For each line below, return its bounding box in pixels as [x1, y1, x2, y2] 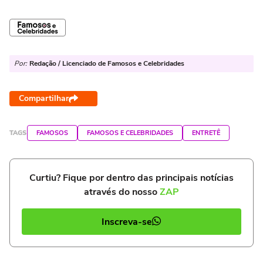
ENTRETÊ [192, 129, 220, 138]
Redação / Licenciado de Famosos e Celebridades [29, 59, 184, 69]
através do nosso [84, 186, 160, 199]
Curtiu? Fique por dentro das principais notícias [29, 171, 234, 185]
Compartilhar [19, 93, 69, 104]
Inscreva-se [102, 215, 152, 228]
